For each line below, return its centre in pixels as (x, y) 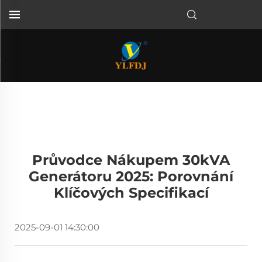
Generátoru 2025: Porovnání (131, 176)
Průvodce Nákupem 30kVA (131, 160)
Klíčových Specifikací (131, 193)
